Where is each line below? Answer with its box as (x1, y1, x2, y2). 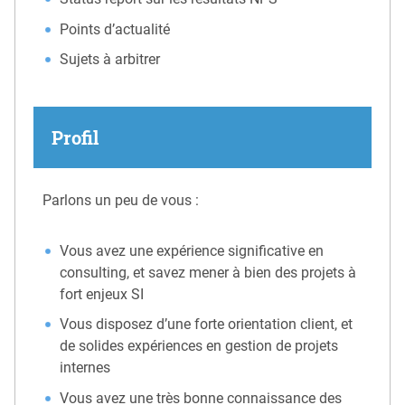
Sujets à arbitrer (60, 51, 161, 69)
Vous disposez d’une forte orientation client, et (60, 316, 353, 334)
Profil (52, 125, 99, 149)
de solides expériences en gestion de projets (60, 337, 339, 355)
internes (60, 359, 111, 377)
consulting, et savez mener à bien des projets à (60, 263, 357, 281)
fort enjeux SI (60, 285, 145, 303)
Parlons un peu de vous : (42, 191, 199, 209)
